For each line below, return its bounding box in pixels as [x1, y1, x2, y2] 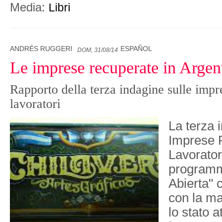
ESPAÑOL [120, 45, 152, 53]
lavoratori [10, 96, 60, 111]
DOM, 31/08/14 [77, 46, 118, 54]
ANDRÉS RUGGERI [10, 45, 72, 53]
